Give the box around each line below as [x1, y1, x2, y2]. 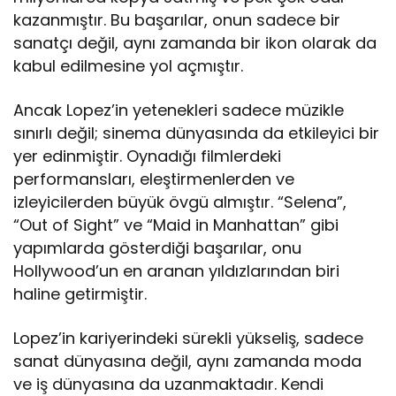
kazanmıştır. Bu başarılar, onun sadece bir [13, 9, 341, 32]
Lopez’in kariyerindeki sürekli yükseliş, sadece [13, 327, 364, 350]
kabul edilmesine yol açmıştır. [13, 55, 244, 78]
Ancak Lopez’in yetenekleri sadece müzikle [13, 99, 345, 122]
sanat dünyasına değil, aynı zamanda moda [13, 350, 362, 373]
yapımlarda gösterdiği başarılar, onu [13, 237, 302, 260]
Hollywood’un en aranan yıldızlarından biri [13, 260, 340, 283]
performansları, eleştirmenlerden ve [13, 168, 295, 191]
